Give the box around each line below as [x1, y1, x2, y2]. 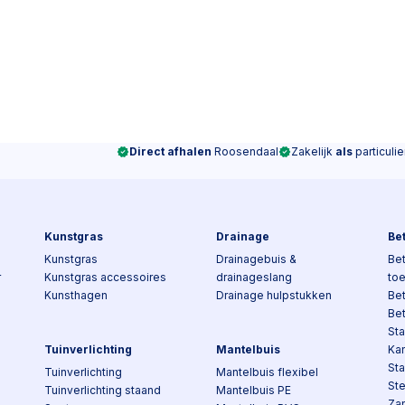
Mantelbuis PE [216, 383, 291, 397]
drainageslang [216, 270, 292, 284]
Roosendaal [212, 145, 278, 158]
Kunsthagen [44, 288, 108, 302]
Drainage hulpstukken [216, 288, 332, 302]
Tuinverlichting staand [44, 383, 161, 397]
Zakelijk [291, 145, 335, 158]
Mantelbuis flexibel [216, 365, 318, 379]
